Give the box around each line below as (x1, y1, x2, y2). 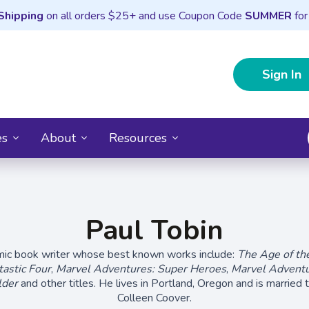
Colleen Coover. (117, 290, 192, 306)
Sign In (262, 66, 301, 83)
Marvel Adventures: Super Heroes (55, 261, 226, 277)
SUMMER (244, 8, 292, 23)
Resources (109, 129, 167, 146)
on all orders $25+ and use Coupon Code (43, 8, 245, 23)
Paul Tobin (86, 211, 223, 249)
